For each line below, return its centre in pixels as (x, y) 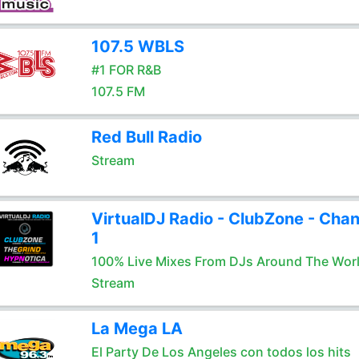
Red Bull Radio (146, 137)
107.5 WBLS (137, 46)
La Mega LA (137, 329)
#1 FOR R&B (126, 70)
